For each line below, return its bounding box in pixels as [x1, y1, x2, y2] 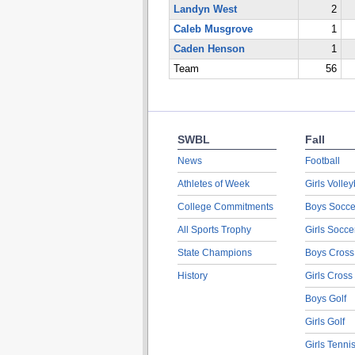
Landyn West [173, 4, 237, 15]
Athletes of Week [177, 178, 250, 189]
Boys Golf [304, 293, 346, 304]
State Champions [177, 247, 252, 258]
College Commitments [177, 201, 273, 212]
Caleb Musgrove [173, 24, 253, 35]
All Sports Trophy [177, 224, 251, 235]
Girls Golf [304, 316, 345, 327]
